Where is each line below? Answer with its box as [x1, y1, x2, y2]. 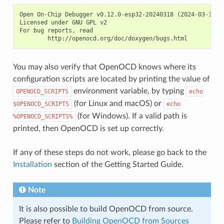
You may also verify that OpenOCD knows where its [12, 63, 196, 71]
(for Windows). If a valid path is [75, 112, 187, 120]
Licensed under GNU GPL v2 [19, 19, 107, 26]
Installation [12, 160, 52, 169]
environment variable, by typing [71, 87, 186, 95]
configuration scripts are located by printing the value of [12, 75, 210, 83]
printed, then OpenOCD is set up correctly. [12, 124, 164, 133]
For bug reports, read [19, 27, 93, 34]
